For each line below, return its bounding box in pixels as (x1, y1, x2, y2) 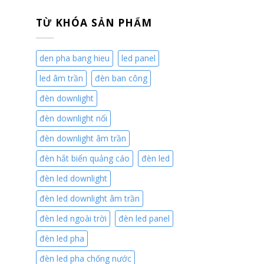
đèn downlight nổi (39, 112, 107, 124)
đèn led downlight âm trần (39, 192, 140, 204)
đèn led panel (118, 212, 170, 224)
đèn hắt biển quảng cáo (39, 152, 130, 164)
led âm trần (39, 72, 83, 84)
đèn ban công (95, 72, 147, 84)
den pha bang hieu (39, 52, 110, 64)
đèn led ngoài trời (39, 212, 107, 224)
